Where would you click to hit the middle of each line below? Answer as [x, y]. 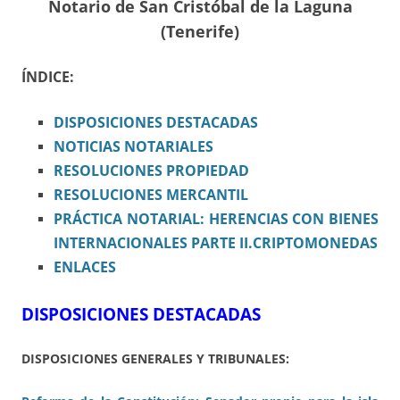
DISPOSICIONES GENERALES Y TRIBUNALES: [155, 359]
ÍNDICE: [48, 77]
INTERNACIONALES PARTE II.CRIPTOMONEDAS [216, 243]
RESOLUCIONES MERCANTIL [151, 195]
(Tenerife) [200, 32]
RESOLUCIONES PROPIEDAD [151, 171]
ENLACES [85, 267]
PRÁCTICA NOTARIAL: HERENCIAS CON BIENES [216, 219]
